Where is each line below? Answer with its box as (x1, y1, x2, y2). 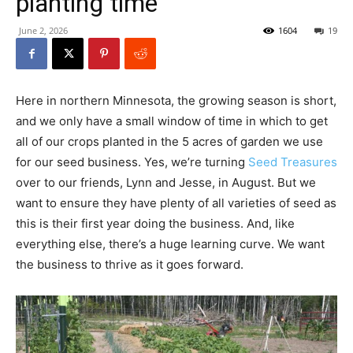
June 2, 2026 (19, 24, 68, 36)
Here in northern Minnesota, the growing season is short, (16, 93, 336, 108)
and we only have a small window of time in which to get (16, 113, 328, 128)
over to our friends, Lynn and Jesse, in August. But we (16, 175, 316, 190)
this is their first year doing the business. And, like (16, 216, 295, 231)
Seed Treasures (248, 154, 337, 169)
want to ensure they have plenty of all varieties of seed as (16, 195, 336, 210)
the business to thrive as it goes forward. (16, 257, 243, 272)
